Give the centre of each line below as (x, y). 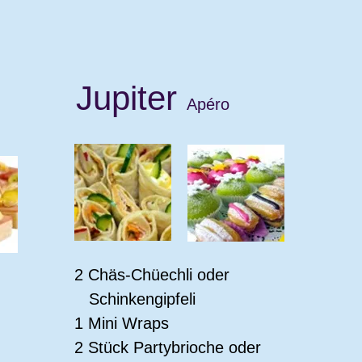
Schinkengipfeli (135, 299)
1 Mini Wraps (122, 323)
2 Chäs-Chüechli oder (152, 275)
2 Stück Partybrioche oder (168, 347)
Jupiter (131, 98)
